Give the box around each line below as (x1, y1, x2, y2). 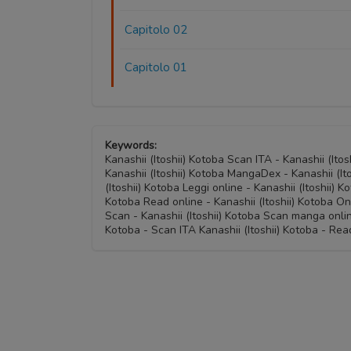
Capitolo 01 (125, 60, 188, 76)
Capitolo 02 (125, 21, 188, 38)
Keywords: (105, 137, 157, 153)
